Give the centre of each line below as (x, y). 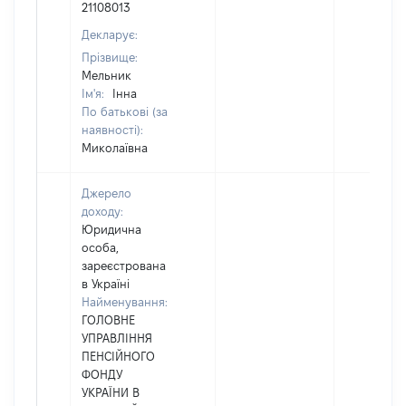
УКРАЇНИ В (111, 392)
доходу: (102, 211)
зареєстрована (124, 266)
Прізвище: (110, 57)
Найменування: (125, 302)
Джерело (106, 193)
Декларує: (110, 34)
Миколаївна (115, 148)
